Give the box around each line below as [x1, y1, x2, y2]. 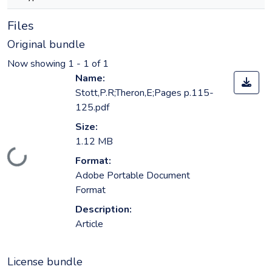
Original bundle [7, 37, 85, 52]
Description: [75, 203, 132, 217]
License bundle [7, 254, 83, 270]
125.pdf [75, 101, 109, 115]
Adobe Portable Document [75, 169, 190, 183]
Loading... [7, 146, 47, 179]
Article [75, 217, 103, 231]
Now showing [7, 57, 68, 71]
